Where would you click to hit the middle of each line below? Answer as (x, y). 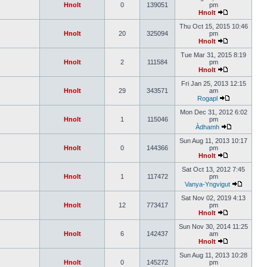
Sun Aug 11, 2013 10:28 (213, 255)
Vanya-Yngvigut (207, 184)
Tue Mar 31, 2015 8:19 (213, 55)
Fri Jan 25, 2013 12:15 (213, 83)
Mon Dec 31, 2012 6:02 (213, 112)
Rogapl (207, 98)
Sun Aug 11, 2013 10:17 (213, 141)
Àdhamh (207, 127)
